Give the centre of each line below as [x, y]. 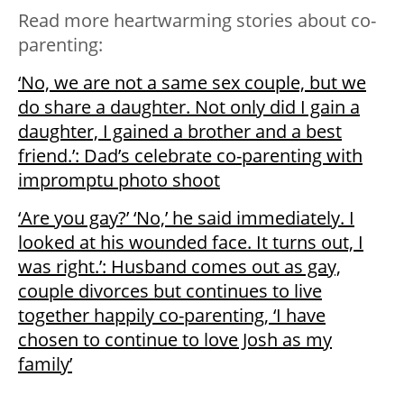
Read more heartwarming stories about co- [197, 21]
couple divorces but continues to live [170, 291]
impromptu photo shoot [119, 180]
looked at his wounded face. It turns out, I [191, 243]
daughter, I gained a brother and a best [180, 132]
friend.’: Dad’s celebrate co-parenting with [190, 156]
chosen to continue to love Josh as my [175, 340]
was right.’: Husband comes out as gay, [179, 267]
